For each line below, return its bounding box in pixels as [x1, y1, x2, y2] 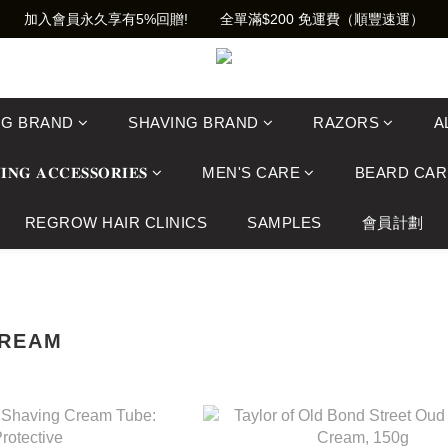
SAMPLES [247, 214, 322, 231]
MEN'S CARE [202, 164, 300, 181]
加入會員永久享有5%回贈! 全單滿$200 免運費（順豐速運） [24, 11, 424, 27]
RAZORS [313, 114, 379, 131]
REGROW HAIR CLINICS [24, 214, 207, 231]
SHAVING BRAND [128, 114, 259, 131]
